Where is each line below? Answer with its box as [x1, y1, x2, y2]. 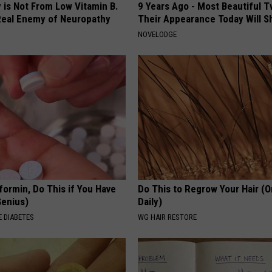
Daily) [138, 195, 163, 208]
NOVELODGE [138, 30, 177, 39]
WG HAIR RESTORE [138, 212, 197, 222]
